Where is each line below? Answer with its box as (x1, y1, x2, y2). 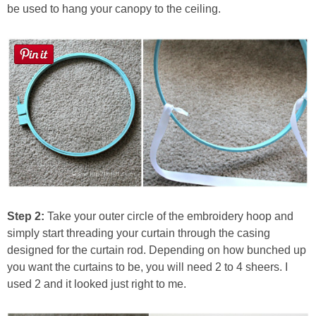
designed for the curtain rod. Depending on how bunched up (7, 243, 306, 256)
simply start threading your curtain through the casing (7, 226, 270, 239)
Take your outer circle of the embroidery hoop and (44, 209, 293, 222)
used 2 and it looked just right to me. (7, 277, 186, 290)
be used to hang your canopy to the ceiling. (7, 2, 221, 15)
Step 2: (7, 209, 44, 222)
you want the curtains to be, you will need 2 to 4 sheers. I (7, 260, 288, 273)
